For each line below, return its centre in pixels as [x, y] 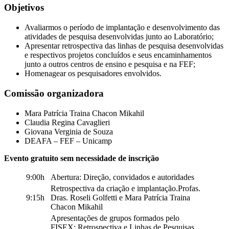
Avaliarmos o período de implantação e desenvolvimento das [122, 28]
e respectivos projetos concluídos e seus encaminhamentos [118, 55]
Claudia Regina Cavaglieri [67, 122]
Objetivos [24, 8]
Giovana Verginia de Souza [69, 131]
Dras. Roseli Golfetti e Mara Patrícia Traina [120, 197]
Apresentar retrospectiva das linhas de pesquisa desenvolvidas [124, 46]
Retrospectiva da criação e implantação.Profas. [125, 188]
